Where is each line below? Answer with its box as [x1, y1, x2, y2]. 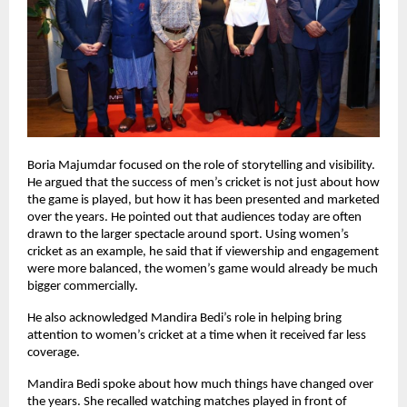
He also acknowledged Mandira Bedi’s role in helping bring [27, 311, 342, 325]
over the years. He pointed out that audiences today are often [27, 210, 362, 224]
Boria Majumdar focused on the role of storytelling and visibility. [27, 158, 375, 173]
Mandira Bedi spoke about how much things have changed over [27, 377, 373, 392]
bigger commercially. [27, 279, 138, 293]
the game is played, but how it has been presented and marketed [27, 193, 380, 207]
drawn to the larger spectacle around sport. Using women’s [27, 227, 349, 242]
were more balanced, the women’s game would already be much [27, 262, 378, 276]
